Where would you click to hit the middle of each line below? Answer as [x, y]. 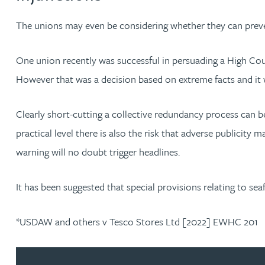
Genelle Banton [88, 104]
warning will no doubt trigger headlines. [98, 151]
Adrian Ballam [85, 34]
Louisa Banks [83, 69]
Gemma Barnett [89, 244]
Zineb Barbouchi [90, 139]
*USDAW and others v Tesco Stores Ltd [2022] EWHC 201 [137, 221]
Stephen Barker [88, 209]
